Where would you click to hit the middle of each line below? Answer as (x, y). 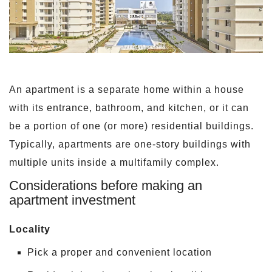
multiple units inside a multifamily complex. (114, 163)
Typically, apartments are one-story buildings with (130, 144)
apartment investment (72, 200)
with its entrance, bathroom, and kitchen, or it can (129, 108)
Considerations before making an (106, 186)
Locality (30, 229)
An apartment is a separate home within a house (127, 90)
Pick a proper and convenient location (120, 253)
